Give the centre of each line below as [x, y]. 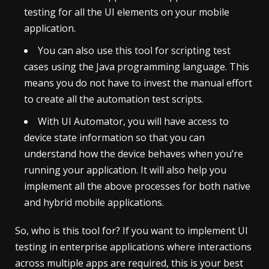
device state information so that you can [114, 137]
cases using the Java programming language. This [137, 66]
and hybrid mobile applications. [94, 202]
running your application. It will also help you [125, 170]
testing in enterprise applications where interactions [133, 246]
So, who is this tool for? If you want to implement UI [131, 230]
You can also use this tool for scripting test [134, 50]
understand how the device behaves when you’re [134, 153]
